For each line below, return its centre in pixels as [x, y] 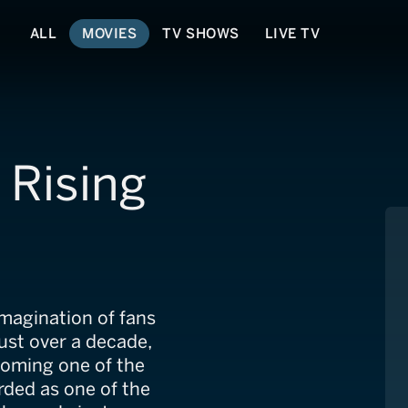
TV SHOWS [201, 33]
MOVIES [110, 33]
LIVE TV [292, 33]
